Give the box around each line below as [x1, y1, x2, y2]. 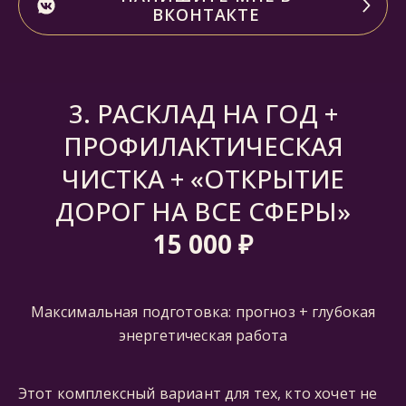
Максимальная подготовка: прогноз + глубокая [30, 302, 376, 322]
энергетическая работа [118, 325, 288, 345]
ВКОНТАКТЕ [152, 4, 260, 25]
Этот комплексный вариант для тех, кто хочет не [18, 383, 378, 403]
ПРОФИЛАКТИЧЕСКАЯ [63, 129, 343, 163]
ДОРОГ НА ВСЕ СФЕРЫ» [55, 194, 351, 228]
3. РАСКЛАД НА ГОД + [68, 96, 338, 130]
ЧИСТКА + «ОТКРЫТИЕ [62, 161, 344, 196]
